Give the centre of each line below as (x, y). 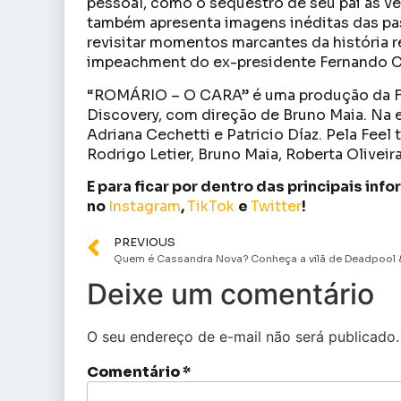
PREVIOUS (145, 242)
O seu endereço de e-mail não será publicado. (243, 336)
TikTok (213, 207)
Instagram (145, 207)
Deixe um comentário (230, 294)
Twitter (276, 207)
